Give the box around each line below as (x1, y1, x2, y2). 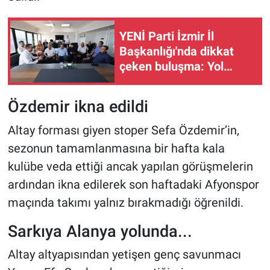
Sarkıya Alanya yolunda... (7, 221, 192, 240)
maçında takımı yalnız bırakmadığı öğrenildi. (7, 195, 243, 210)
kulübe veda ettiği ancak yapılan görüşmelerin (7, 159, 253, 174)
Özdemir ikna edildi (7, 97, 148, 116)
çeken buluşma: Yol (119, 58, 224, 74)
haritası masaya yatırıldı (119, 74, 248, 89)
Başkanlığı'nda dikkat (119, 43, 234, 58)
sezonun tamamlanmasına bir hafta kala (7, 140, 225, 155)
